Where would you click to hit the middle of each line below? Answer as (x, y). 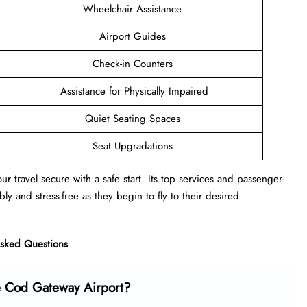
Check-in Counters (134, 63)
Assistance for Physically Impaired (134, 91)
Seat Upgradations (134, 146)
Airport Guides (134, 36)
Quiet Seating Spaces (134, 118)
